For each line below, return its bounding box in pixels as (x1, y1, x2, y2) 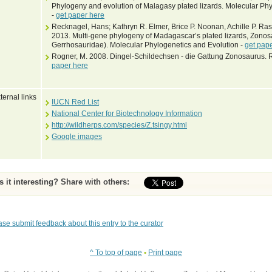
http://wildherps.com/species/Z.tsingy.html (52, 120, 187, 129)
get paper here (56, 10, 104, 19)
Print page (148, 248, 182, 257)
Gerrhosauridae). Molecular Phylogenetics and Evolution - (52, 40, 245, 49)
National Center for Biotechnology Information (52, 109, 202, 118)
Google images (52, 132, 102, 141)
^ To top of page (90, 248, 142, 257)
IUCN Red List (52, 97, 99, 106)
